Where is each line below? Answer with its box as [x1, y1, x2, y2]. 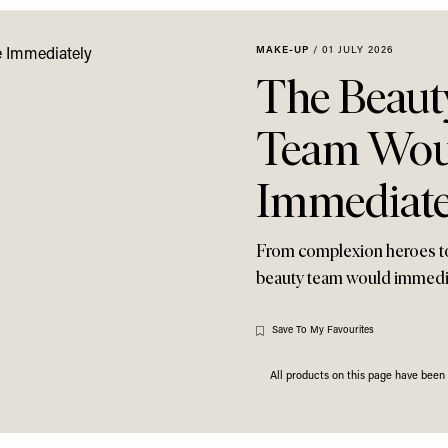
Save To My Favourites [272, 325, 374, 336]
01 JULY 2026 [322, 45, 393, 56]
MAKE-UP [256, 45, 309, 56]
